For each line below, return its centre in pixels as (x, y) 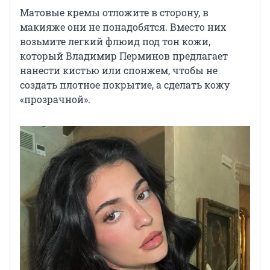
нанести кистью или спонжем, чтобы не (119, 70)
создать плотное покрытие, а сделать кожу (125, 84)
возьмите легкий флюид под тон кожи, (115, 41)
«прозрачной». (55, 99)
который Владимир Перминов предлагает (124, 55)
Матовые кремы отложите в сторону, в (114, 12)
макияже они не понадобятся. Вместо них (123, 27)
